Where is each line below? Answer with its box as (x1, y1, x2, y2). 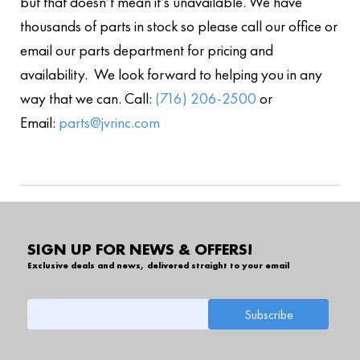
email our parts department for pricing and (20, 39, 273, 60)
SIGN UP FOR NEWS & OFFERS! (27, 239, 252, 260)
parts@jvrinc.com (59, 112, 160, 133)
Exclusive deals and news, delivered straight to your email (27, 260, 289, 272)
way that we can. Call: (20, 88, 155, 108)
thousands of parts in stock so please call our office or (20, 15, 337, 36)
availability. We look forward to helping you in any (20, 63, 322, 84)
